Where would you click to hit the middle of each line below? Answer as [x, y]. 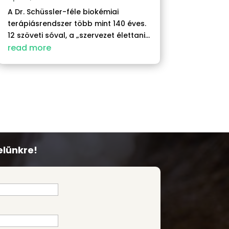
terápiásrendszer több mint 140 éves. [77, 23]
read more [29, 48]
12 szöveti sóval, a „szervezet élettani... [78, 35]
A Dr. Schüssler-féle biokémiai [63, 12]
